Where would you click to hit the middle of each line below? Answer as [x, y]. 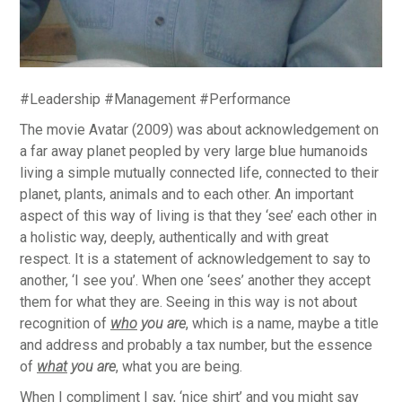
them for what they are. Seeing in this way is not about [188, 301]
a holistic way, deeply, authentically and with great [174, 237]
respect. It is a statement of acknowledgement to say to [195, 258]
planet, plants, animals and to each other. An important [187, 194]
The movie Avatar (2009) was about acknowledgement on [199, 129]
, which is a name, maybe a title [282, 323]
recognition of [65, 323]
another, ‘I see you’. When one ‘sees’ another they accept [195, 280]
